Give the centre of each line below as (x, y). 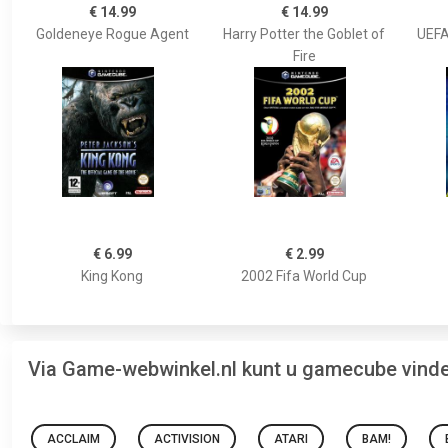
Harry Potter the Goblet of (304, 33)
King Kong (112, 275)
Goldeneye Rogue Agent (112, 33)
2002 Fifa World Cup (304, 275)
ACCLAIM (73, 438)
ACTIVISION (187, 438)
